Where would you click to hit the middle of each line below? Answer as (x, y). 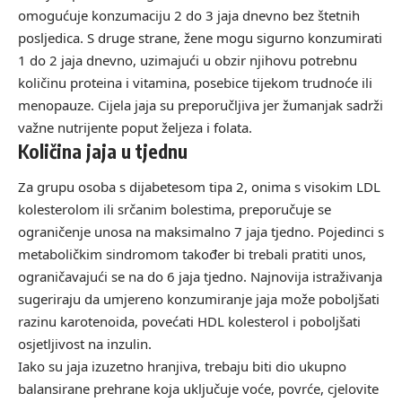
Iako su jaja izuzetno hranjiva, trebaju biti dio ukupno (182, 366)
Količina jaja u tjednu (103, 152)
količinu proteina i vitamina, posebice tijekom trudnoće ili (195, 83)
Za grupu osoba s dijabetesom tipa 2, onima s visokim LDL (199, 186)
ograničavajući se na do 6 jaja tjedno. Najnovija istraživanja (200, 276)
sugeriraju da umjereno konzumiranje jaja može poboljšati (199, 298)
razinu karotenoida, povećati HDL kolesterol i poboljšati (189, 321)
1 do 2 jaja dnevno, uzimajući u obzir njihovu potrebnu (188, 61)
